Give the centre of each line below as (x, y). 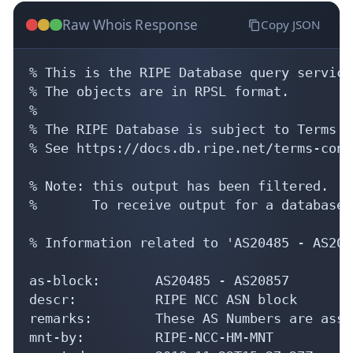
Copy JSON (291, 25)
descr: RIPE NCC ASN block (163, 299)
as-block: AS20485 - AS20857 (159, 280)
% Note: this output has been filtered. (179, 186)
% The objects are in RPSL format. (159, 91)
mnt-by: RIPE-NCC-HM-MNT (151, 337)
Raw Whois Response (130, 24)
